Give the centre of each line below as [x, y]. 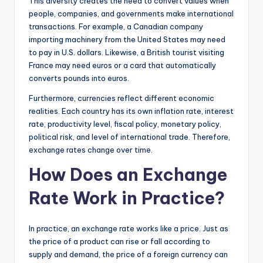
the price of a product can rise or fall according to [119, 241]
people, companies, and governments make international [131, 13]
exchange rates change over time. [91, 149]
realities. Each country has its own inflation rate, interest [131, 111]
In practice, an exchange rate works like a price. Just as [129, 228]
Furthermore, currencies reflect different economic [122, 98]
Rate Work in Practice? [127, 198]
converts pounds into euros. [79, 78]
